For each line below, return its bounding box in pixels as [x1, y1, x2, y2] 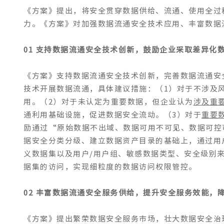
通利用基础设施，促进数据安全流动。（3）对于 [23, 111, 202, 118]
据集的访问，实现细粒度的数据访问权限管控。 [23, 163, 197, 170]
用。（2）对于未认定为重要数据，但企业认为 [23, 98, 193, 105]
